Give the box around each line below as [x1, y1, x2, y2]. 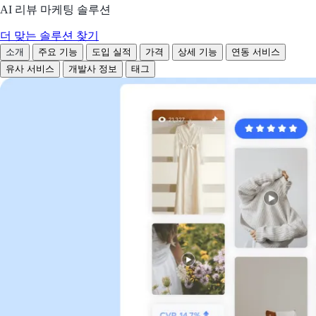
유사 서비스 [6, 63, 54, 74]
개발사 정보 [68, 63, 117, 74]
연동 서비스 [231, 46, 280, 57]
